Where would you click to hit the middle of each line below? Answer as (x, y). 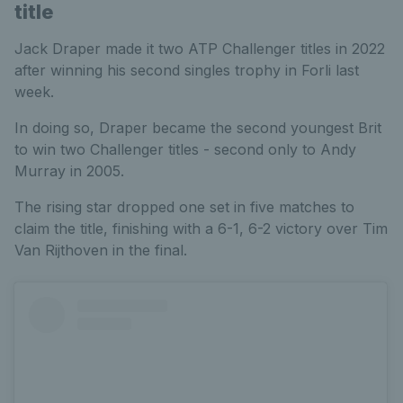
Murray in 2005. (69, 171)
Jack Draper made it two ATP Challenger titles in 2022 (200, 49)
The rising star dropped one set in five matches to (184, 207)
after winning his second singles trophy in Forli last (187, 71)
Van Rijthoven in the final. (101, 251)
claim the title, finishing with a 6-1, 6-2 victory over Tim (201, 229)
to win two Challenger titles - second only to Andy (185, 150)
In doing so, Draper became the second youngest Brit (198, 128)
